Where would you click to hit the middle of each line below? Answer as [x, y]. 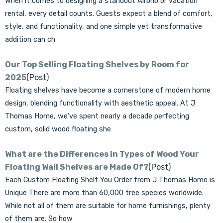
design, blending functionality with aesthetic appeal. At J [100, 103]
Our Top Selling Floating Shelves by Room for [97, 64]
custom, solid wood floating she [58, 129]
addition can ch [30, 40]
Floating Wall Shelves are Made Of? [77, 167]
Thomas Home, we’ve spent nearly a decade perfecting [97, 116]
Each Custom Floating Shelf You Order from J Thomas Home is [110, 180]
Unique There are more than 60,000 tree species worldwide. [104, 193]
